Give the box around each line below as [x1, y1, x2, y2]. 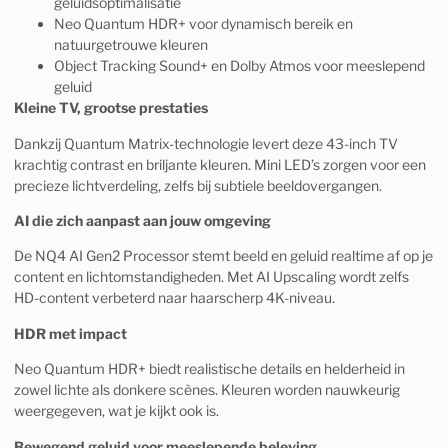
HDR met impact [14, 324, 127, 342]
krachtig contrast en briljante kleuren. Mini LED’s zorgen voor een [14, 155, 426, 173]
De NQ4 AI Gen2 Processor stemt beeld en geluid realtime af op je [14, 247, 433, 265]
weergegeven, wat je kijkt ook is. [14, 402, 219, 420]
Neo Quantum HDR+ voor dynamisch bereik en [54, 15, 353, 33]
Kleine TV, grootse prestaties [14, 99, 208, 117]
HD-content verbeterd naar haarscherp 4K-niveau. [14, 289, 335, 307]
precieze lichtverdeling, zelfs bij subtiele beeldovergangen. [14, 176, 382, 194]
